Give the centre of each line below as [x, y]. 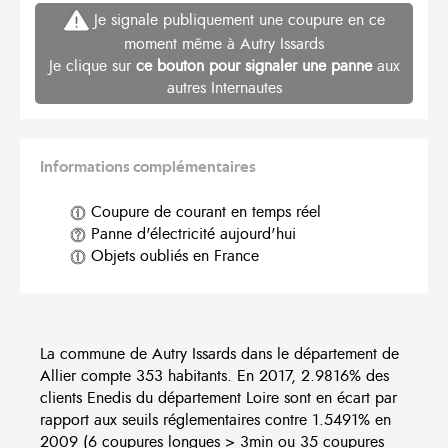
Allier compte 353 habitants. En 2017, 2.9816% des [214, 376]
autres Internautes [224, 88]
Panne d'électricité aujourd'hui [191, 234]
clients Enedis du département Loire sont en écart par [218, 398]
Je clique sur [92, 66]
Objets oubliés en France [172, 256]
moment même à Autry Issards [224, 44]
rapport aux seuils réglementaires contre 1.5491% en [215, 420]
